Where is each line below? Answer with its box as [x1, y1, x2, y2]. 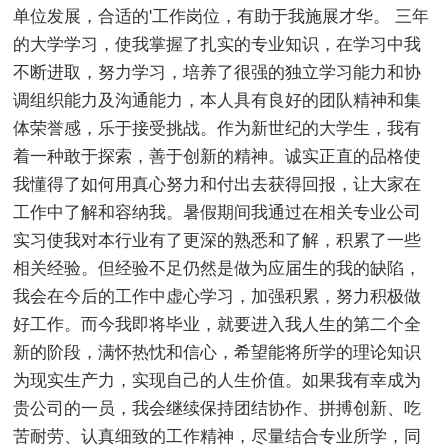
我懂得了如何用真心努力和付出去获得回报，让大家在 [13, 174, 422, 194]
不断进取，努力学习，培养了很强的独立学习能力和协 [13, 62, 422, 82]
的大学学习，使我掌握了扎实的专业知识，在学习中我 [13, 34, 422, 54]
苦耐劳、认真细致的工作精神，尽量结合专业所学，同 [13, 426, 422, 446]
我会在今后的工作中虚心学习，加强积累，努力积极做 [13, 286, 422, 306]
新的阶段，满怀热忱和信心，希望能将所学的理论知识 [13, 342, 422, 362]
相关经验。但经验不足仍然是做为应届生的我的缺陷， [13, 258, 422, 278]
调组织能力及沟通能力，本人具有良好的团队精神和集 [13, 90, 422, 110]
